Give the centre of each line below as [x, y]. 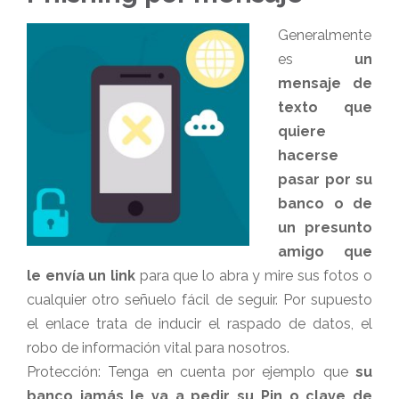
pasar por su [325, 179]
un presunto [325, 228]
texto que [325, 107]
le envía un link [81, 276]
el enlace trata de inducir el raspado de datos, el [199, 324]
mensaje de [325, 83]
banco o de [325, 204]
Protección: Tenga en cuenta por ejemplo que [191, 372]
